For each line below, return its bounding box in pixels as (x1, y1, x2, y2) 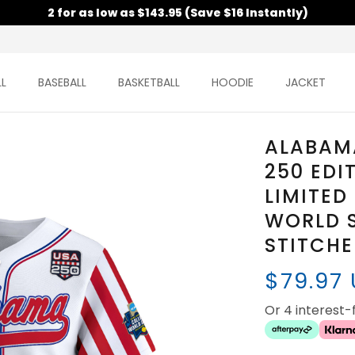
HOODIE (212, 74, 254, 91)
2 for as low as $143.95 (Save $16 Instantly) (47, 5, 308, 21)
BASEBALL (38, 74, 87, 91)
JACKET (285, 74, 326, 91)
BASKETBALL (118, 74, 181, 91)
